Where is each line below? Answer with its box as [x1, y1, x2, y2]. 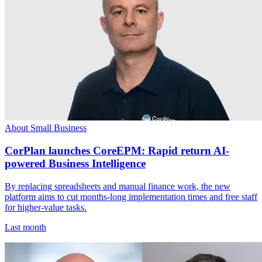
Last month [5, 222, 46, 232]
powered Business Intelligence [5, 157, 146, 170]
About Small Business [5, 123, 87, 133]
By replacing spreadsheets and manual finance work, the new [5, 181, 230, 191]
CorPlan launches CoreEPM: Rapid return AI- [5, 144, 229, 157]
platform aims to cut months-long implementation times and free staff [5, 191, 257, 202]
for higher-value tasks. [5, 202, 87, 212]
